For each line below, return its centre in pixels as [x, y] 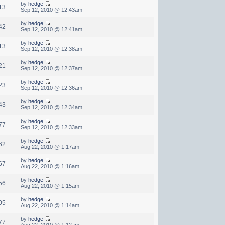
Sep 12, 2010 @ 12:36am [51, 88]
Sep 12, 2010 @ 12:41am [51, 29]
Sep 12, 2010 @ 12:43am [51, 9]
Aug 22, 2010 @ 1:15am [50, 186]
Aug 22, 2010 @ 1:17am [50, 146]
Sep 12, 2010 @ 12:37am [51, 68]
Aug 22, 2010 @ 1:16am [50, 166]
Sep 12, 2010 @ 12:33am [51, 127]
